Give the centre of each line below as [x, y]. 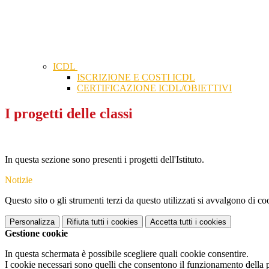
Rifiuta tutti [86, 222]
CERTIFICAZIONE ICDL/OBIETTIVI [154, 88]
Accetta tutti [171, 222]
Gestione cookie [36, 234]
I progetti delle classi [69, 114]
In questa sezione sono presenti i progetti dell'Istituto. [104, 160]
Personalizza [32, 222]
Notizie [19, 180]
